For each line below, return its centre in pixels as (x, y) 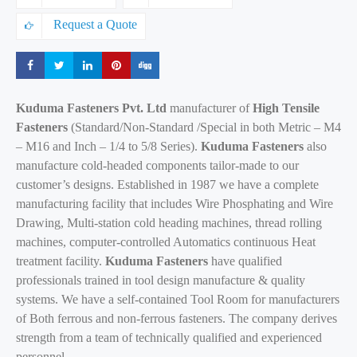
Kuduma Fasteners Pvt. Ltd (91, 108)
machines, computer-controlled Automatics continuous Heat (166, 241)
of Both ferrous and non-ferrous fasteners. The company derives (177, 318)
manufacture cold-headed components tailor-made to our (157, 165)
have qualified (245, 261)
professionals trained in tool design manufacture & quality (161, 280)
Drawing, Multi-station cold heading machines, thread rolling (169, 222)
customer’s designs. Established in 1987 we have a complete (167, 184)
